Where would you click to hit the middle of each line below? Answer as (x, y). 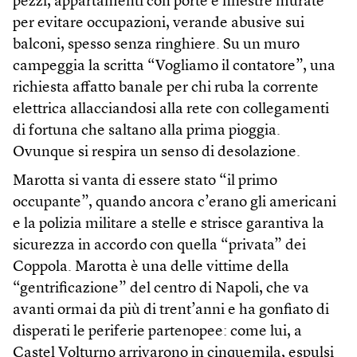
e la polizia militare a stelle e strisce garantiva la (169, 225)
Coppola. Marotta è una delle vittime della (151, 268)
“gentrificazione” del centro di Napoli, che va (161, 289)
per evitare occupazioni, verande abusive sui (159, 24)
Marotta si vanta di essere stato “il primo (145, 182)
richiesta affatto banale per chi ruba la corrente (166, 88)
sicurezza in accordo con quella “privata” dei (159, 246)
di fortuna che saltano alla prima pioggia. (147, 131)
